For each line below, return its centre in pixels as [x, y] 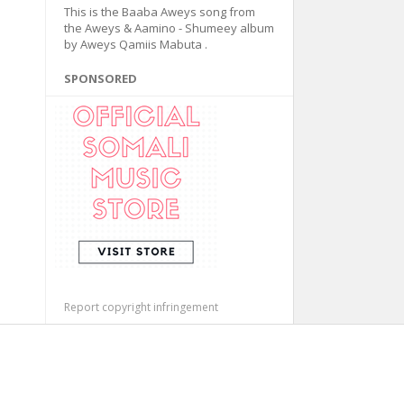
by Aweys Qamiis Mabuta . [135, 44]
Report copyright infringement [141, 307]
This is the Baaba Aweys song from [159, 12]
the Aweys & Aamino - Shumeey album [169, 28]
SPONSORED [100, 78]
